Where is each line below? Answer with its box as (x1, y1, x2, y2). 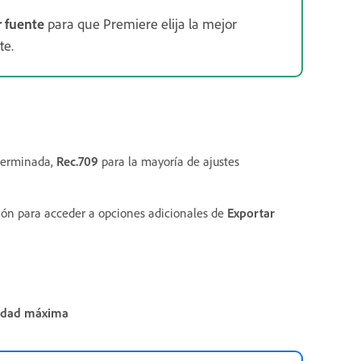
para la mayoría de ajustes (98, 153, 239, 170)
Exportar (227, 205, 275, 222)
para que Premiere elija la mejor (44, 15, 237, 33)
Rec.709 (56, 153, 98, 170)
